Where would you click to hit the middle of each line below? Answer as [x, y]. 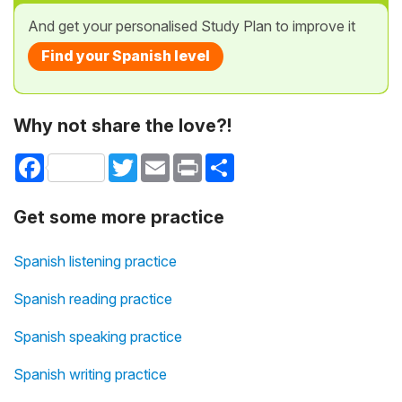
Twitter [157, 161]
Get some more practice [119, 218]
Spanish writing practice [90, 375]
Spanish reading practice [93, 299]
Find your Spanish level [126, 55]
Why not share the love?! [122, 126]
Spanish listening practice [95, 262]
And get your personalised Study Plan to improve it [192, 26]
